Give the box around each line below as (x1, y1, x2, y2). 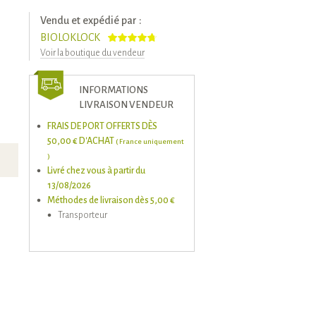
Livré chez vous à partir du (47, 166, 145, 176)
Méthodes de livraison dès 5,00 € (47, 195, 175, 205)
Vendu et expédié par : (40, 15, 142, 26)
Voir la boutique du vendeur (40, 48, 145, 58)
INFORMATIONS (79, 85, 148, 95)
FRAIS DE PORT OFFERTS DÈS (47, 121, 157, 131)
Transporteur (58, 210, 107, 220)
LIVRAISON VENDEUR (79, 99, 174, 110)
